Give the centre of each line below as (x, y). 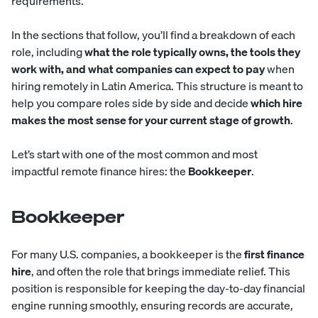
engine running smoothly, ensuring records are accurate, (152, 306)
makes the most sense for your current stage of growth (151, 120)
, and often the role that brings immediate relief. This (161, 272)
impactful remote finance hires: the (100, 171)
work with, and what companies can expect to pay (138, 69)
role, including (48, 52)
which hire (276, 103)
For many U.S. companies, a (81, 254)
